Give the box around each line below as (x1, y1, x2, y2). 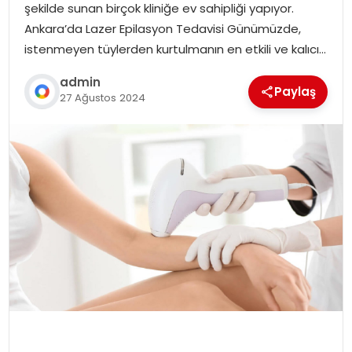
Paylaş (274, 82, 317, 100)
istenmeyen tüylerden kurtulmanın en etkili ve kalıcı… (24, 40, 326, 57)
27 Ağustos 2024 (59, 90, 145, 106)
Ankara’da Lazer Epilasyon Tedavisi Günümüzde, (24, 20, 301, 37)
